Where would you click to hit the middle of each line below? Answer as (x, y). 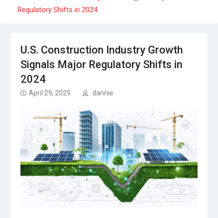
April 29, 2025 (49, 93)
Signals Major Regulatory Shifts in (101, 64)
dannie (103, 93)
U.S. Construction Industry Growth (101, 50)
